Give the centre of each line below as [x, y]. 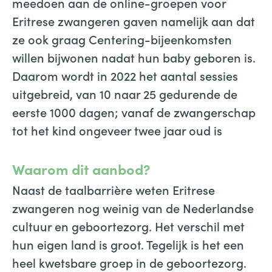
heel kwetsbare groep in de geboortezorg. [129, 262]
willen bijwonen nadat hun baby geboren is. [134, 57]
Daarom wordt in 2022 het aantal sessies [125, 75]
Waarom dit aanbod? [81, 169]
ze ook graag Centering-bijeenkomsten [122, 39]
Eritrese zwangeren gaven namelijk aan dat [134, 21]
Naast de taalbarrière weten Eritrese [114, 189]
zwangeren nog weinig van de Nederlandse [133, 208]
